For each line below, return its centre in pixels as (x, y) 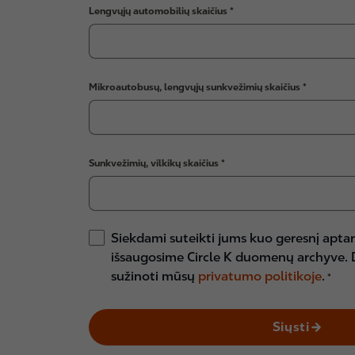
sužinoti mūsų (155, 276)
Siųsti (291, 327)
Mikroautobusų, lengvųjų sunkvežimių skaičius (196, 87)
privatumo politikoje (260, 276)
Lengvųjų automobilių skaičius (159, 11)
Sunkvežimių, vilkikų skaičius (155, 163)
